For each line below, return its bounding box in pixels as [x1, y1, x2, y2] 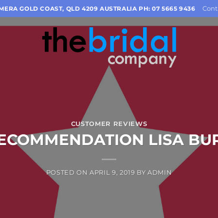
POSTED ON [46, 169, 90, 177]
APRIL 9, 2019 [90, 169, 135, 177]
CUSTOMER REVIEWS [71, 120, 147, 127]
